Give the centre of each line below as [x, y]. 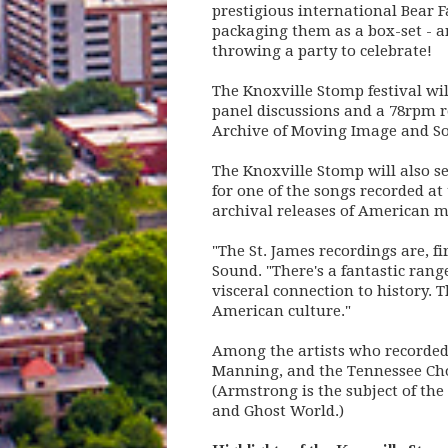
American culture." [281, 311]
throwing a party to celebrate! [321, 51]
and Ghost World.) [277, 411]
